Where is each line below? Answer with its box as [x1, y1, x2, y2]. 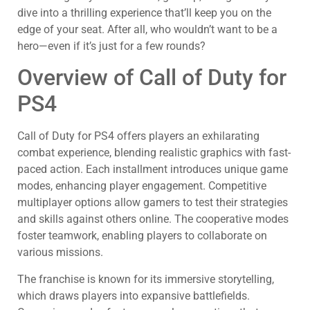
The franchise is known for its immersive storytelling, [17, 272, 274, 286]
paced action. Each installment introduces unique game [17, 163, 288, 176]
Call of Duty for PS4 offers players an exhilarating [17, 129, 259, 143]
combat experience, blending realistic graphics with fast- [17, 146, 291, 160]
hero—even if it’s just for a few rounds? [17, 39, 206, 53]
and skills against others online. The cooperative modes [17, 212, 289, 226]
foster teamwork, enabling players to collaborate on [17, 229, 267, 243]
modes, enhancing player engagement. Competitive [17, 179, 266, 193]
